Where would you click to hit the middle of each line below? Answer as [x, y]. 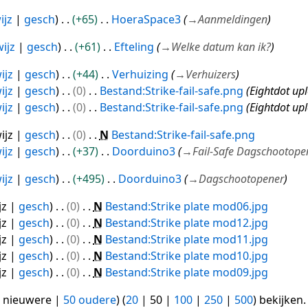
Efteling [134, 47]
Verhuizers [210, 75]
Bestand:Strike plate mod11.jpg [186, 240]
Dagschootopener [241, 179]
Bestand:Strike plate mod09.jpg [186, 273]
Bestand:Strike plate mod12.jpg [186, 223]
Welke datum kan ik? [221, 47]
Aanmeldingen [232, 20]
